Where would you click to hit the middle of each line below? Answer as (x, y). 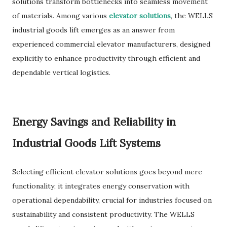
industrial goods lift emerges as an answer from (93, 30)
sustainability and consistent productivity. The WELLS (103, 214)
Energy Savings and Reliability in (94, 122)
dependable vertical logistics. (61, 72)
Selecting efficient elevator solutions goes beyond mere (107, 172)
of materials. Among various (61, 16)
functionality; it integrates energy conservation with (101, 186)
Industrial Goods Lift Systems (86, 143)
